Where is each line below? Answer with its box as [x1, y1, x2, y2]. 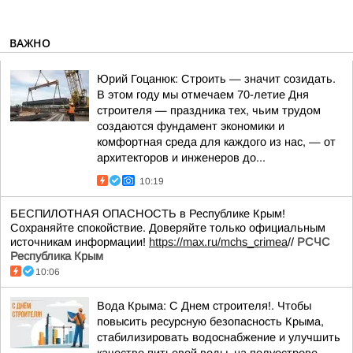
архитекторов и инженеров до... [97, 151, 266, 164]
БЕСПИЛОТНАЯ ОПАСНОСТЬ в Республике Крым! [10, 207, 285, 220]
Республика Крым [10, 250, 103, 262]
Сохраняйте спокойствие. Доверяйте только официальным [10, 221, 325, 234]
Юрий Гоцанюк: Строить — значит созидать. [97, 72, 336, 85]
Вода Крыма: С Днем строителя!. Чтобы [97, 299, 311, 312]
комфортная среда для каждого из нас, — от [97, 136, 336, 148]
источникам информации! [10, 236, 149, 248]
